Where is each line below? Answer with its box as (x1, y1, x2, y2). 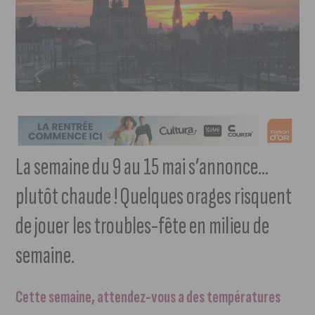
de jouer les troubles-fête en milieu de (15, 211, 270, 242)
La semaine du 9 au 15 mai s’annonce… (15, 152, 269, 183)
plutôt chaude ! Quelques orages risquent (15, 181, 292, 212)
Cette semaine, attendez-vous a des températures (15, 287, 281, 308)
